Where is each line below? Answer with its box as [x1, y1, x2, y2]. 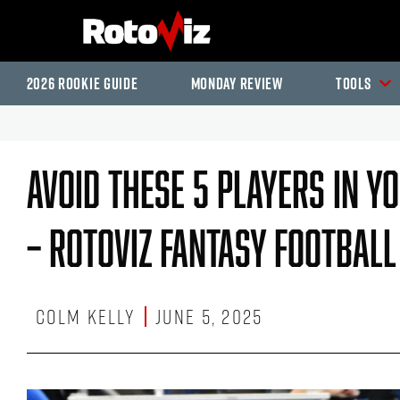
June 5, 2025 [155, 302, 263, 331]
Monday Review [190, 72, 283, 95]
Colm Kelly [36, 302, 136, 331]
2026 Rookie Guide [26, 72, 138, 95]
